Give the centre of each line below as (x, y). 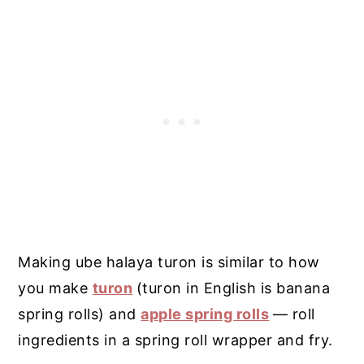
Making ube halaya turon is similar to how (169, 262)
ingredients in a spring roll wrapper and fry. (175, 340)
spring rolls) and (80, 314)
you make (55, 288)
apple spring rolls (205, 314)
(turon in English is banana (233, 288)
